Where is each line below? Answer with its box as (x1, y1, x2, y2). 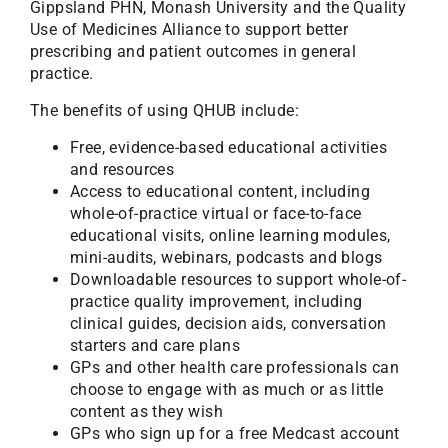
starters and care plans (70, 336, 241, 355)
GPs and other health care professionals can (70, 358, 400, 377)
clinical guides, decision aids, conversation (70, 314, 387, 333)
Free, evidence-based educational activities (70, 138, 388, 157)
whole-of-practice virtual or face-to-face (70, 204, 362, 223)
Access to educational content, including (70, 182, 370, 201)
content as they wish (70, 402, 223, 421)
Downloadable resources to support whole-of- (70, 270, 407, 289)
